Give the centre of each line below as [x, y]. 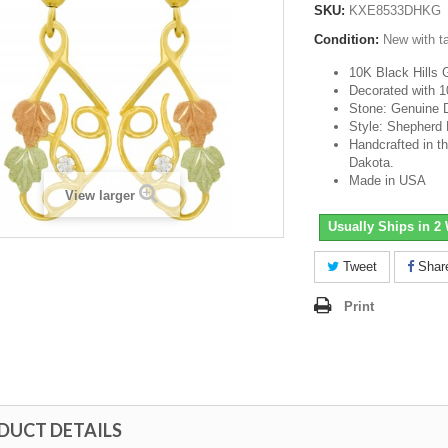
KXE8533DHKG [395, 10]
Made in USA [387, 180]
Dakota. [371, 162]
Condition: [346, 39]
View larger [100, 195]
